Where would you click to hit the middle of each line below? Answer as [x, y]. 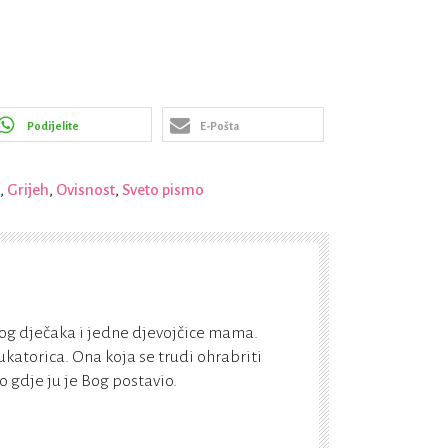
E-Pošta [219, 126]
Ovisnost [85, 190]
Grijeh [28, 190]
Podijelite [53, 126]
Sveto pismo [163, 190]
